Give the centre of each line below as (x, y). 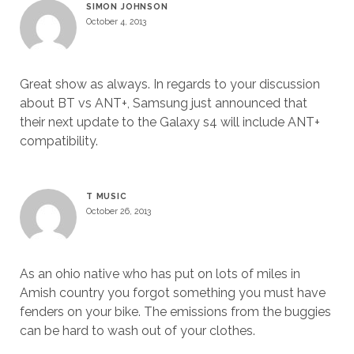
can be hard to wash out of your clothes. (137, 331)
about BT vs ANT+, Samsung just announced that (163, 103)
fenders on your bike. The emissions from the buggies (175, 312)
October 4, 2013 (116, 21)
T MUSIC (106, 196)
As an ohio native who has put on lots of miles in (160, 274)
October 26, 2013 (118, 211)
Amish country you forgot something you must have (172, 293)
